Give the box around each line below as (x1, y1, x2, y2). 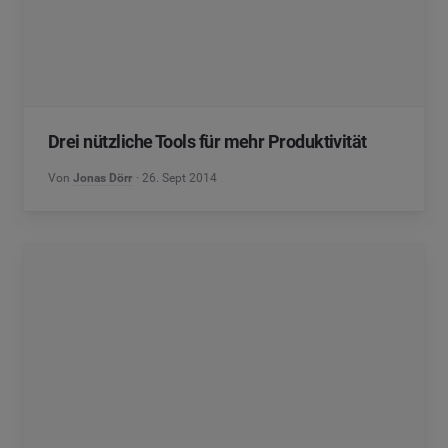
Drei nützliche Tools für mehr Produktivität (48, 131, 367, 152)
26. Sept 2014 (142, 171, 218, 185)
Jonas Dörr (73, 171, 132, 185)
